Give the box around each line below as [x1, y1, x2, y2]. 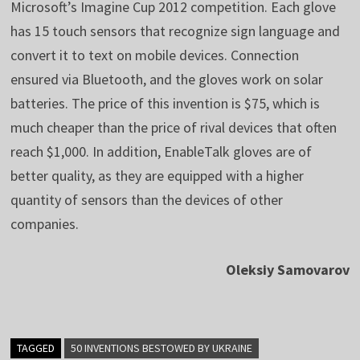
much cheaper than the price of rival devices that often [10, 117, 337, 137]
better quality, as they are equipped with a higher [10, 166, 304, 185]
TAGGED [16, 340, 55, 355]
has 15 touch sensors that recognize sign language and [10, 21, 340, 40]
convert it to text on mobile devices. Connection [10, 45, 299, 64]
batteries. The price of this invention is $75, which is [10, 93, 320, 112]
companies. [10, 214, 79, 233]
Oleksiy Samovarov [226, 260, 350, 279]
